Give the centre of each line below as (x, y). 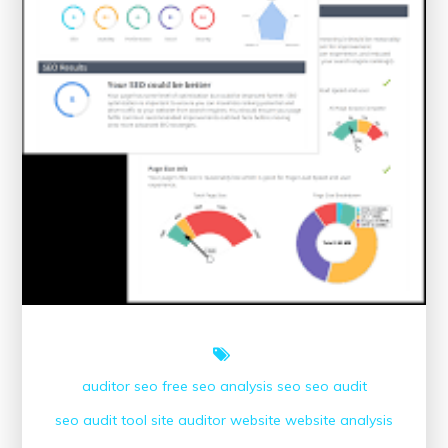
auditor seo (119, 386)
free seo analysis (217, 386)
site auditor (188, 420)
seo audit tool (101, 420)
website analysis (339, 420)
